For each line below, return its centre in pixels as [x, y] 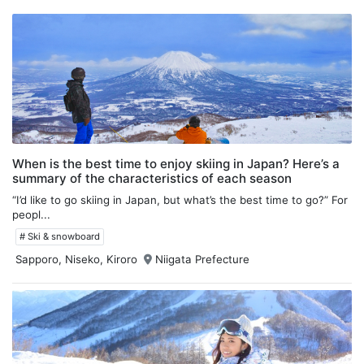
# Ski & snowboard [60, 236]
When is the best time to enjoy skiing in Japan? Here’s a [176, 163]
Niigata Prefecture [202, 259]
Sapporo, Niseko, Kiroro [76, 259]
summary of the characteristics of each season [152, 178]
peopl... [31, 214]
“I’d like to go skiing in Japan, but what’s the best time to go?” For [180, 199]
